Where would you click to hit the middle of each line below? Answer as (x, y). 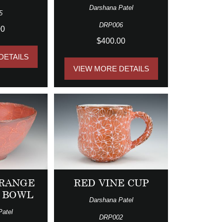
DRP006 (111, 25)
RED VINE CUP (111, 183)
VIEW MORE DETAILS (111, 69)
